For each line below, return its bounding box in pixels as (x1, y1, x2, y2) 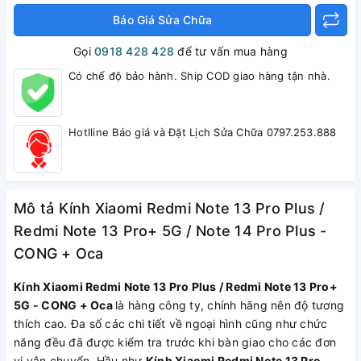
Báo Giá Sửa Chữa (113, 13, 212, 27)
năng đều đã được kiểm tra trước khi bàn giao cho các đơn (14, 335, 336, 349)
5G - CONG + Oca (14, 298, 115, 312)
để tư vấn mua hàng (174, 44, 288, 58)
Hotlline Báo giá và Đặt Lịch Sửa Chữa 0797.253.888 (68, 126, 337, 139)
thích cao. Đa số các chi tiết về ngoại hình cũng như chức (14, 317, 328, 330)
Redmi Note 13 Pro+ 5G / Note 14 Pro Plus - (14, 222, 327, 239)
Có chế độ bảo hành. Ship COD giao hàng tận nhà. (68, 69, 330, 82)
